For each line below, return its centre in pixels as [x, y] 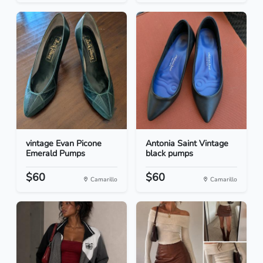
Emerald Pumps [55, 154]
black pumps [169, 154]
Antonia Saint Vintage [187, 144]
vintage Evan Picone [64, 144]
